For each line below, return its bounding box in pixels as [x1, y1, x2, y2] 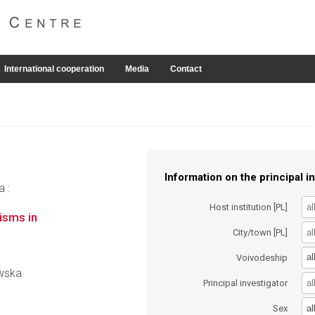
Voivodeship [236, 252, 288, 263]
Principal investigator [203, 278, 288, 289]
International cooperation [4, 64, 104, 74]
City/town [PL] [233, 226, 288, 238]
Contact [170, 64, 202, 74]
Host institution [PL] [210, 201, 288, 212]
